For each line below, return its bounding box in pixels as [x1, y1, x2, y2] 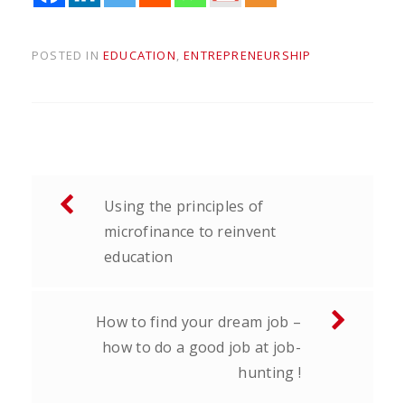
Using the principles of [104, 195, 264, 216]
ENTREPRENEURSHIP [184, 46, 312, 63]
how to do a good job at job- [102, 336, 301, 357]
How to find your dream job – [96, 311, 301, 332]
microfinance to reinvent [104, 221, 277, 241]
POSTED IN [32, 46, 103, 63]
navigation [31, 202, 156, 235]
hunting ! [238, 362, 301, 382]
